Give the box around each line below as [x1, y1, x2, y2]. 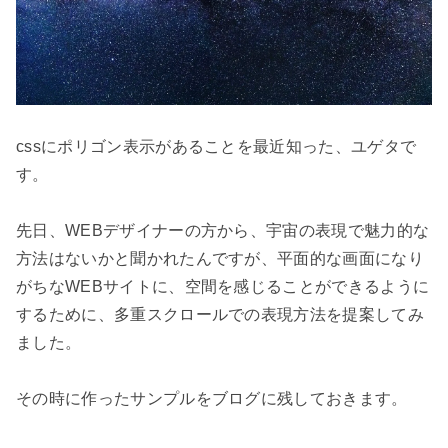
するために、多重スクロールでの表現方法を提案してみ [16, 305, 424, 323]
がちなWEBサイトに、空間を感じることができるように [16, 277, 430, 295]
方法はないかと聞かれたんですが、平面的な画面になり [16, 249, 424, 267]
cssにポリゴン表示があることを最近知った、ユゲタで [16, 137, 417, 155]
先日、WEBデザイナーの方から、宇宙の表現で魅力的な [16, 221, 430, 239]
